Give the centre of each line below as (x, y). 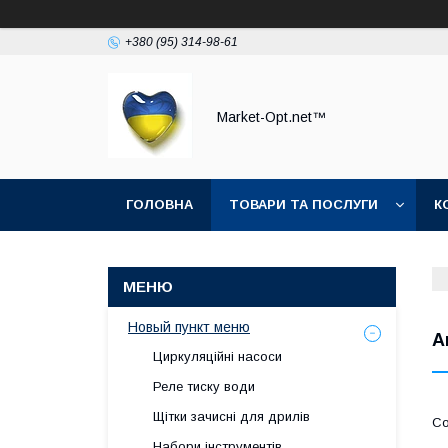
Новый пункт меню (189, 327)
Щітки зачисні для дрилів (231, 416)
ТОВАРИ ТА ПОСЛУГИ (303, 204)
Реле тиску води (204, 386)
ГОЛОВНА (159, 204)
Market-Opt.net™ (271, 117)
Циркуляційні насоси (217, 356)
